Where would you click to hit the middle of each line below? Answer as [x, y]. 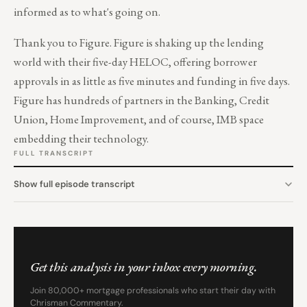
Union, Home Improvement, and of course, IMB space [139, 119]
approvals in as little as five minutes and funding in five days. [152, 81]
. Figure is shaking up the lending [187, 42]
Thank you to [47, 42]
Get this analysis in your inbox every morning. [144, 267]
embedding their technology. [82, 138]
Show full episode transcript [74, 184]
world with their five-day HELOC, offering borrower [135, 61]
